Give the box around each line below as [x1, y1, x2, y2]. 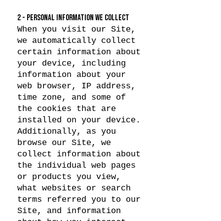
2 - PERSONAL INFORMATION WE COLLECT [17, 13, 129, 23]
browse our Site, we [17, 138, 111, 147]
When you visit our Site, [17, 25, 136, 34]
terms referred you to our [17, 195, 141, 204]
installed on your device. [17, 115, 141, 125]
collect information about [17, 149, 141, 159]
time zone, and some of [17, 93, 126, 102]
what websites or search [17, 184, 131, 193]
